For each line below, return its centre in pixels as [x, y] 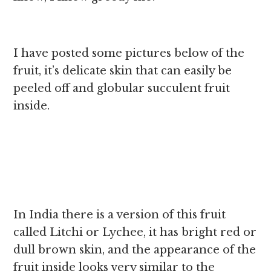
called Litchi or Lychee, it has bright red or [135, 232]
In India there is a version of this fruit [120, 215]
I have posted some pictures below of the [129, 53]
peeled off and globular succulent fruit [122, 88]
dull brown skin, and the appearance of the [135, 250]
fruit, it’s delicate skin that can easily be [123, 71]
